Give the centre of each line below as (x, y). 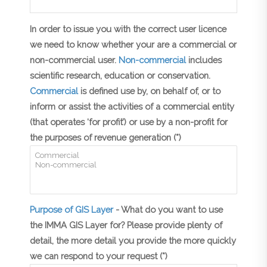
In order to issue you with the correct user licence (128, 29)
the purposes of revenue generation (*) (105, 137)
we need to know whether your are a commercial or (133, 44)
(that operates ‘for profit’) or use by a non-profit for (129, 122)
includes (204, 60)
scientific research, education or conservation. (120, 75)
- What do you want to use (168, 210)
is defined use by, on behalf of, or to (149, 91)
